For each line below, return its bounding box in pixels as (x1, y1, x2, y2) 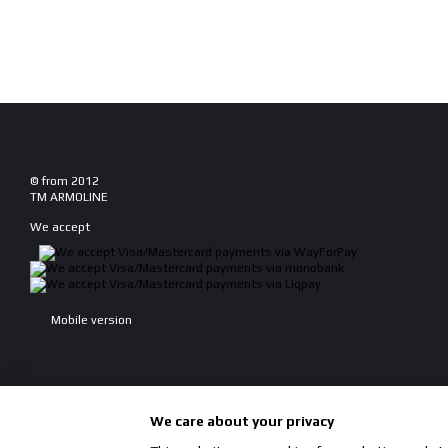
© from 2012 (30, 174, 99, 188)
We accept (30, 220, 90, 234)
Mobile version (48, 313, 132, 328)
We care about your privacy (150, 412, 334, 429)
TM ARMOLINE (30, 190, 108, 204)
